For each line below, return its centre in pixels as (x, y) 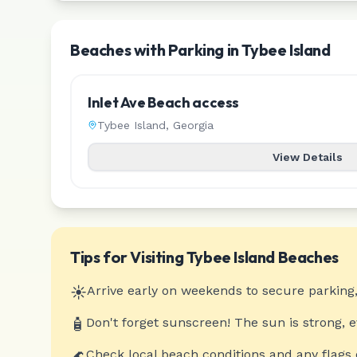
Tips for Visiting (128, 257)
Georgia (193, 125)
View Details (308, 157)
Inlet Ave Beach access (164, 102)
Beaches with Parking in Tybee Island (200, 50)
